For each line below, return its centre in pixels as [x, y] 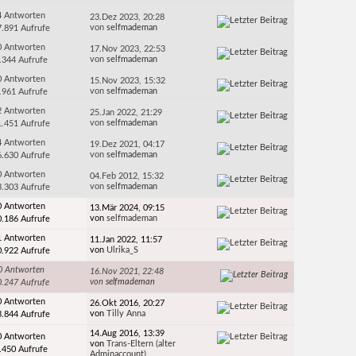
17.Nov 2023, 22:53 [128, 49]
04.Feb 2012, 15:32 [127, 176]
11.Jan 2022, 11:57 [126, 240]
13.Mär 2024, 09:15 [128, 208]
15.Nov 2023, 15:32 [128, 81]
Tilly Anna [126, 314]
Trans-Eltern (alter [141, 344]
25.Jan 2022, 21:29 [126, 113]
